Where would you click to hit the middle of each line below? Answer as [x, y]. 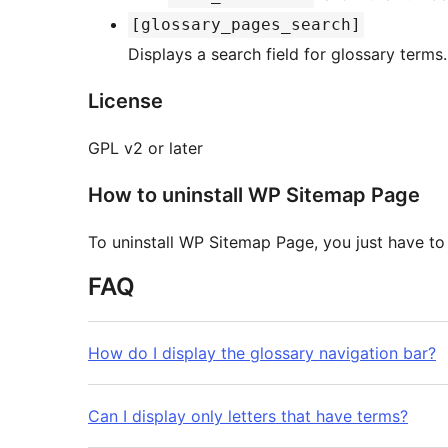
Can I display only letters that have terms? [248, 416]
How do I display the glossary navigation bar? [262, 353]
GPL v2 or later [145, 148]
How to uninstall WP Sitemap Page [254, 195]
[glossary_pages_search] [246, 25]
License [125, 101]
